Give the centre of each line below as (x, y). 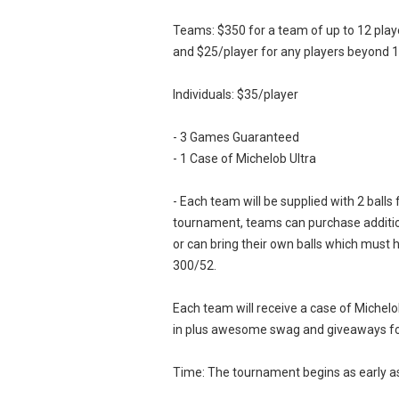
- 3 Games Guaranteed (236, 138)
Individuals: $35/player (235, 95)
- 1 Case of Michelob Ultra (244, 159)
